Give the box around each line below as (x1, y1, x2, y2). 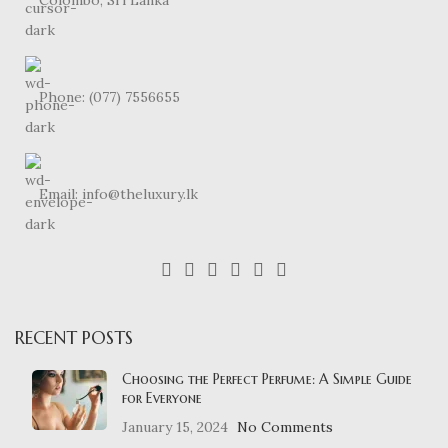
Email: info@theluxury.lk (39, 184, 198, 203)
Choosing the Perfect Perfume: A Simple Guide (122, 369, 412, 388)
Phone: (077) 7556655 (39, 87, 180, 106)
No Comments (237, 417, 333, 436)
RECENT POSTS (15, 325, 133, 349)
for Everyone (122, 388, 202, 407)
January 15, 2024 (122, 417, 228, 436)
